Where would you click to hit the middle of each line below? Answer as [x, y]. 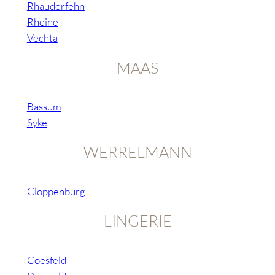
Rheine [42, 22]
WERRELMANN [137, 152]
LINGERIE [137, 221]
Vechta [42, 38]
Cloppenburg [56, 191]
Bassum [44, 106]
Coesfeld [46, 260]
